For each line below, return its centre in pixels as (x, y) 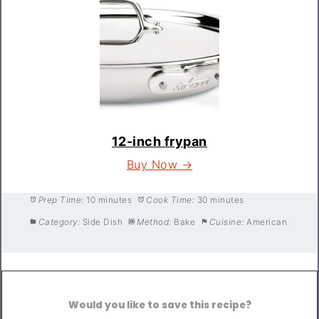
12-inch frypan (159, 141)
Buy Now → (159, 164)
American (267, 221)
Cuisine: (226, 221)
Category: (59, 221)
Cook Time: (171, 199)
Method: (154, 221)
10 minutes (109, 199)
